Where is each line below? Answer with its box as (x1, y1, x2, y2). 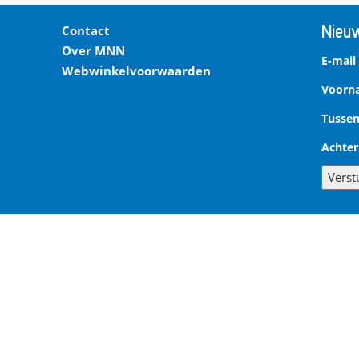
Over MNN (62, 42, 126, 58)
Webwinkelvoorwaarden (62, 62, 212, 79)
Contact (62, 22, 111, 38)
